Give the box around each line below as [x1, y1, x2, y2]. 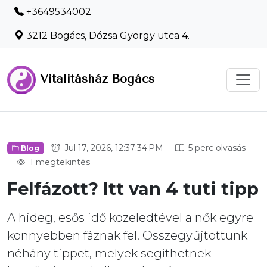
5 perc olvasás [185, 142, 246, 153]
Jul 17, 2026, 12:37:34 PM [61, 142, 163, 153]
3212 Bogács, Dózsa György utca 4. [24, 30, 190, 41]
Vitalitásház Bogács [36, 72, 154, 86]
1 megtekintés [27, 157, 90, 167]
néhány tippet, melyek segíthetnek [7, 246, 211, 260]
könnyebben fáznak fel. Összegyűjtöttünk [7, 228, 247, 243]
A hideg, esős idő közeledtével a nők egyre [7, 210, 253, 225]
